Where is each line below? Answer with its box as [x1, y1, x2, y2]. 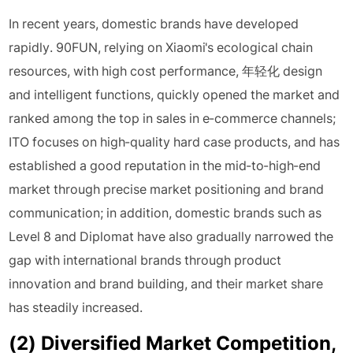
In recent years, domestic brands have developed [9, 16, 299, 32]
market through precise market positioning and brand [9, 181, 325, 197]
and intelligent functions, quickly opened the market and [9, 87, 340, 102]
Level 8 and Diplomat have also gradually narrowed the [9, 229, 334, 244]
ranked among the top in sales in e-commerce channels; [9, 110, 336, 126]
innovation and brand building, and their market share [9, 276, 324, 292]
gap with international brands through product [9, 252, 282, 268]
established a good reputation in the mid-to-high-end [9, 158, 321, 173]
